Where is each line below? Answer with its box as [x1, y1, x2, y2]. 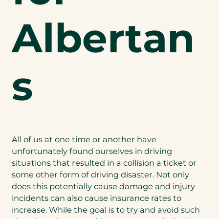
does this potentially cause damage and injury [12, 181, 195, 192]
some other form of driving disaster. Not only [12, 170, 189, 180]
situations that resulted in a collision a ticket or [12, 158, 197, 168]
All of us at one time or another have [12, 134, 156, 145]
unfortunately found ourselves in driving [12, 146, 172, 156]
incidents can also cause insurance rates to [12, 193, 181, 203]
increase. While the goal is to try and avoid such [12, 205, 200, 215]
